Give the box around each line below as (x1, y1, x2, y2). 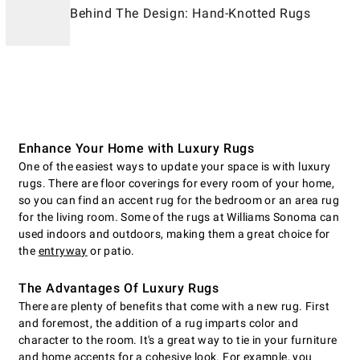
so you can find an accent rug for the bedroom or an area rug (18, 194, 339, 207)
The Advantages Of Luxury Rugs (18, 280, 219, 296)
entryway (38, 244, 88, 257)
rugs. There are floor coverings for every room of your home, (18, 177, 334, 190)
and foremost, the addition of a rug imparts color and (18, 317, 299, 329)
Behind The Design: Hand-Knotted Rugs (70, 6, 311, 21)
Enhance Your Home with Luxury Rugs (18, 141, 255, 156)
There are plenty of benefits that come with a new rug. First (18, 300, 329, 313)
